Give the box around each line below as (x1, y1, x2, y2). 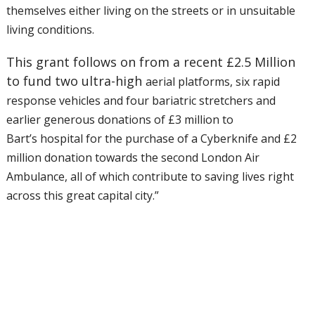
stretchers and (198, 93, 276, 108)
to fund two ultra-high (6, 72, 146, 89)
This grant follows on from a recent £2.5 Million (6, 53, 295, 70)
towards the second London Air (94, 150, 259, 165)
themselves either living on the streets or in (6, 3, 239, 18)
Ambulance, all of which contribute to (6, 169, 205, 184)
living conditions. (6, 22, 94, 37)
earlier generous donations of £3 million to (6, 112, 233, 127)
